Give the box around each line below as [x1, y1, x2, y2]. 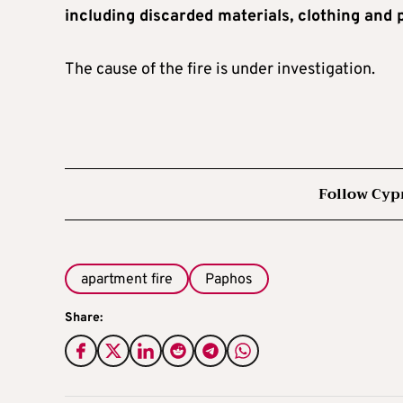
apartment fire [81, 270, 173, 289]
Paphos [205, 270, 253, 289]
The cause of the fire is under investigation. [65, 58, 375, 80]
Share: [65, 309, 103, 326]
